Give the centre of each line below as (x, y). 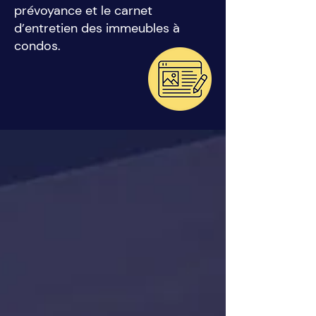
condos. (37, 46)
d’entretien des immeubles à (97, 28)
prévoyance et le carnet (83, 11)
